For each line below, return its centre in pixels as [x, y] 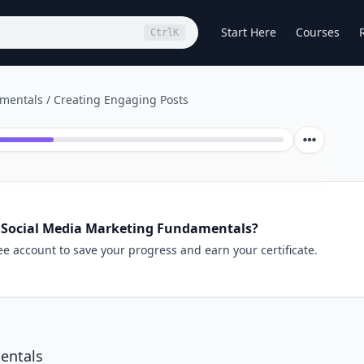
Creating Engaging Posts [121, 100]
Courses [318, 32]
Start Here [249, 32]
